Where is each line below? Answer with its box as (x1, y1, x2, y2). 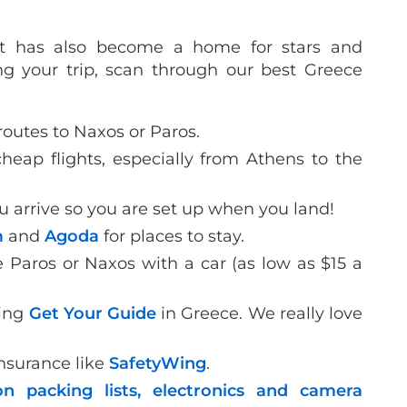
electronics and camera (153, 380, 362, 401)
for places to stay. (104, 225, 244, 246)
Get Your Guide (28, 303, 156, 323)
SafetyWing (109, 352, 206, 373)
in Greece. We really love (155, 303, 363, 323)
